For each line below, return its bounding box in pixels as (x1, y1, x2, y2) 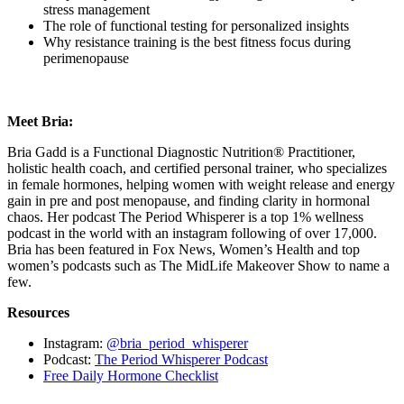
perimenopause (43, 50, 129, 66)
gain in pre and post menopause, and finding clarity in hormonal (7, 192, 370, 208)
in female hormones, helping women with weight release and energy (7, 176, 395, 192)
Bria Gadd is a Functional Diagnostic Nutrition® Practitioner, (7, 143, 355, 160)
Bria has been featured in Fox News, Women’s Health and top (7, 241, 360, 257)
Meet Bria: (7, 113, 73, 129)
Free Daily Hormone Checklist (43, 367, 218, 383)
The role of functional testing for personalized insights (43, 17, 349, 33)
